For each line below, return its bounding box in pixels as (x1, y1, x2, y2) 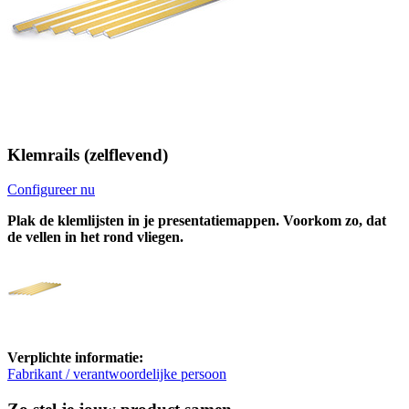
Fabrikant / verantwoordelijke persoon (7, 366, 226, 383)
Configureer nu (7, 182, 95, 198)
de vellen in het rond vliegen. (7, 229, 184, 246)
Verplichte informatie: (7, 350, 143, 366)
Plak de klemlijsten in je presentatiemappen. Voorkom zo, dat (7, 213, 386, 229)
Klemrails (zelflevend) (7, 144, 168, 164)
